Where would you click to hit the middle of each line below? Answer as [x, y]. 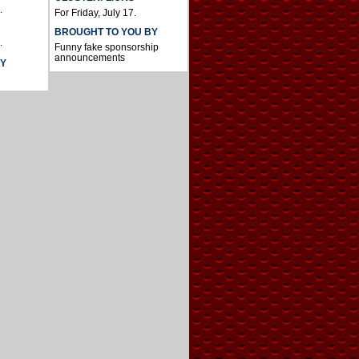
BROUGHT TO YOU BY [106, 32]
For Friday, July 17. [95, 13]
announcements [89, 58]
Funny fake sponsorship [106, 48]
